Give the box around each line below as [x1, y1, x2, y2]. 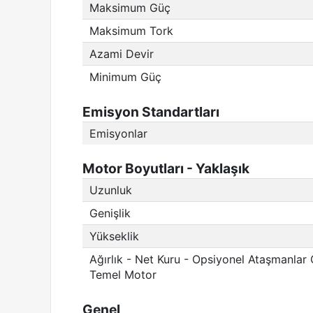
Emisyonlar [89, 126, 147, 140]
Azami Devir [89, 47, 154, 61]
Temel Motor [89, 268, 156, 282]
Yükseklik [89, 229, 139, 243]
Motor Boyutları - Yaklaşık [82, 160, 249, 177]
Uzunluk [89, 183, 132, 197]
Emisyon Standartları [82, 103, 219, 120]
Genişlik [89, 206, 131, 220]
